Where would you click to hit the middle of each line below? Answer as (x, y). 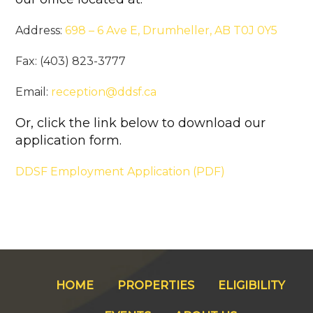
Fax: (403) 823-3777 (71, 61)
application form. (69, 140)
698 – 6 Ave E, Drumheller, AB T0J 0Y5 (172, 30)
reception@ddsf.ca (104, 92)
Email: (34, 92)
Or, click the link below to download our (141, 123)
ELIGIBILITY (252, 285)
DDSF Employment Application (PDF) (121, 172)
